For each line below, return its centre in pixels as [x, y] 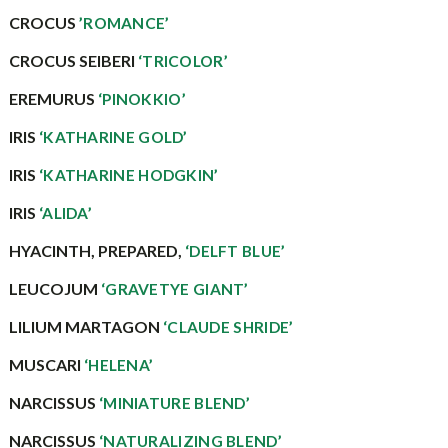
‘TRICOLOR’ [182, 61]
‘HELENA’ [118, 365]
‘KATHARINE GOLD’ [113, 137]
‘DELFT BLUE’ [235, 251]
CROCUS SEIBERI [73, 60]
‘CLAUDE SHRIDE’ [228, 327]
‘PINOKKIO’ [141, 99]
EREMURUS [53, 98]
